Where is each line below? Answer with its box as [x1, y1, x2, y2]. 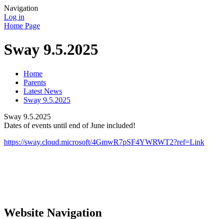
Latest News [23, 87, 62, 95]
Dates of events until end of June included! [4, 121, 137, 130]
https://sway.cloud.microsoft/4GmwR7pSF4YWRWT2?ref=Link [4, 137, 204, 146]
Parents [23, 78, 46, 87]
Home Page [4, 22, 40, 30]
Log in [4, 13, 24, 21]
